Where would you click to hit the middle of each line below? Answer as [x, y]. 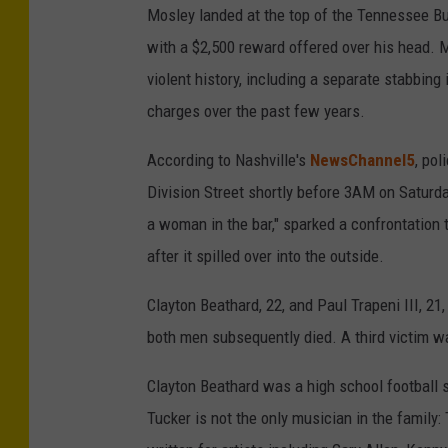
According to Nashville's [228, 160]
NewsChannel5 [362, 160]
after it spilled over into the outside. [265, 256]
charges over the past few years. [256, 111]
